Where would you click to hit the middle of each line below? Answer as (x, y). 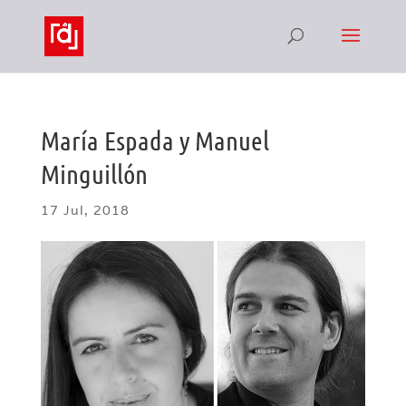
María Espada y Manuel (155, 140)
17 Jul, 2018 (85, 210)
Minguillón (94, 174)
